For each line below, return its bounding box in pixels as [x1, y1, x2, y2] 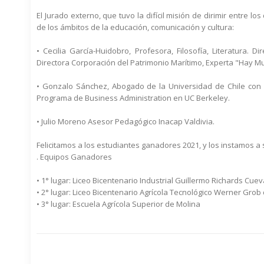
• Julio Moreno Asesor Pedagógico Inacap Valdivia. [37, 116, 214, 127]
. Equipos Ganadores [37, 151, 112, 163]
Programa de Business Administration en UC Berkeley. [37, 93, 230, 104]
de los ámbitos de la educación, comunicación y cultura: [37, 22, 234, 33]
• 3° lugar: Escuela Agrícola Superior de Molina [37, 199, 200, 210]
